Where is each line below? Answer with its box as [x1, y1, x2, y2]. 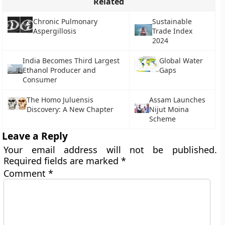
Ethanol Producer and [22, 65, 96, 75]
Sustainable [152, 17, 192, 26]
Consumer [22, 75, 57, 84]
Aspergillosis [33, 26, 76, 36]
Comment [4, 167, 49, 179]
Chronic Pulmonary [33, 17, 97, 26]
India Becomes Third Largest [22, 56, 120, 65]
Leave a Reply [2, 129, 68, 143]
